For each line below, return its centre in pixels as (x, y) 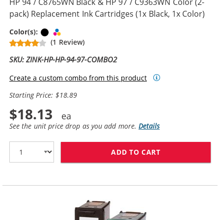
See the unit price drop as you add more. (74, 126)
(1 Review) (68, 42)
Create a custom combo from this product (78, 78)
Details (149, 126)
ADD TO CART (136, 152)
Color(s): (25, 32)
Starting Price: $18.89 (43, 95)
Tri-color (77, 32)
